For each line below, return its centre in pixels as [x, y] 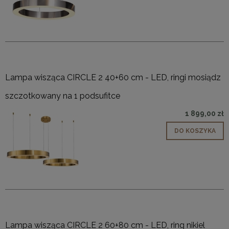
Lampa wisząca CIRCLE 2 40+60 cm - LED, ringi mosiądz [113, 77]
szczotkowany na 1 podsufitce [63, 96]
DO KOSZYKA [195, 131]
